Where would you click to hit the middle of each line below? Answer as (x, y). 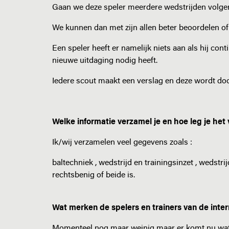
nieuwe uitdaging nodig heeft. (105, 61)
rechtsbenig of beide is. (94, 175)
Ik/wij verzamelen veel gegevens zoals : (122, 143)
